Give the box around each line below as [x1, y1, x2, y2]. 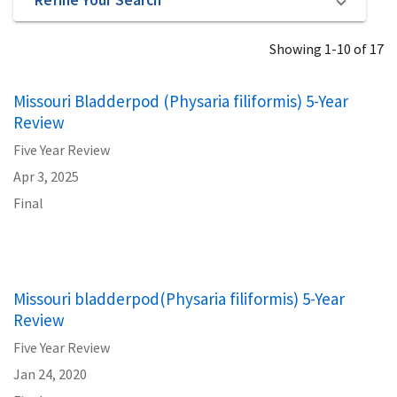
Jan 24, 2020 [13, 365, 87, 383]
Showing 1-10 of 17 [269, 40, 384, 58]
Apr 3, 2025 [13, 167, 79, 185]
